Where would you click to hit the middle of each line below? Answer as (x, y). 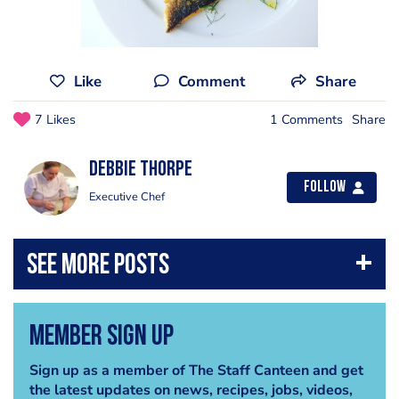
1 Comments (306, 119)
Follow (325, 187)
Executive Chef (127, 197)
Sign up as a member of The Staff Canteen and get (196, 370)
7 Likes (55, 119)
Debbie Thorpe (141, 170)
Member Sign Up (101, 337)
